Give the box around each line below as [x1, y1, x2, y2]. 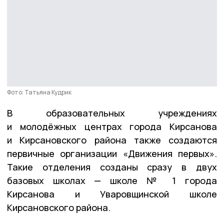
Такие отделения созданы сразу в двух [7, 160, 217, 173]
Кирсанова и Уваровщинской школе [7, 187, 217, 200]
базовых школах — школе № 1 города [7, 174, 217, 186]
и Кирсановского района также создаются [7, 133, 217, 146]
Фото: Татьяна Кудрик [7, 87, 71, 96]
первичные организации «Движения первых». [7, 147, 217, 159]
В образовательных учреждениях [7, 106, 217, 119]
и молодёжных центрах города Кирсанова [7, 120, 217, 132]
